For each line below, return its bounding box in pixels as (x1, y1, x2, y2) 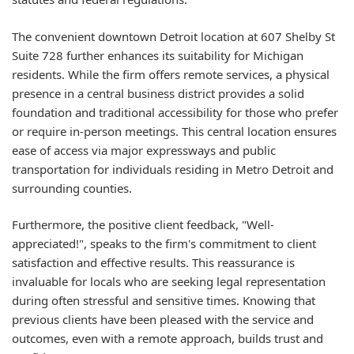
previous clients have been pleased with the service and (12, 311, 314, 327)
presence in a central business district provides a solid (12, 85, 304, 101)
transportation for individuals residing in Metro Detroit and (12, 160, 333, 177)
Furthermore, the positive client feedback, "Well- (12, 217, 274, 232)
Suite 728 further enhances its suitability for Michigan (12, 47, 303, 63)
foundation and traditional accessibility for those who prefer (12, 104, 338, 120)
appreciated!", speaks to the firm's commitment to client (12, 235, 316, 251)
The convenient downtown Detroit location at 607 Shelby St (12, 28, 335, 44)
